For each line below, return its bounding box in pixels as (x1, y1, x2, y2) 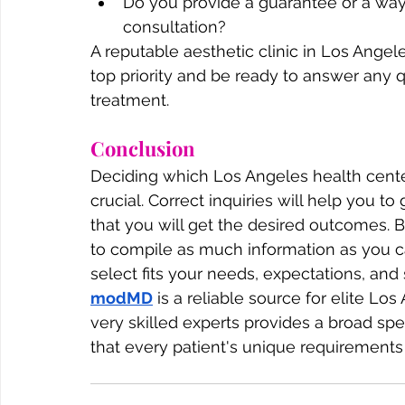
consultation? (123, 17, 226, 36)
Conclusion (90, 135, 195, 162)
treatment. (90, 90, 169, 109)
